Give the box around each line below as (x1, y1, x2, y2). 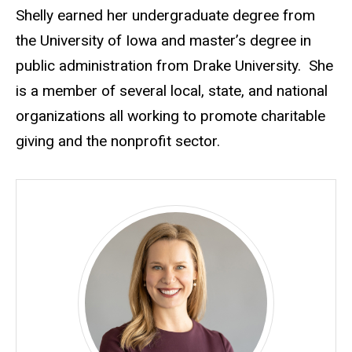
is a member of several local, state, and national (16, 81, 328, 100)
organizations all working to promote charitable (16, 106, 325, 125)
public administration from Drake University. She (16, 56, 333, 75)
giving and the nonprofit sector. (16, 131, 220, 150)
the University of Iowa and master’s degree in (16, 31, 311, 49)
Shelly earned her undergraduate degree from (16, 5, 315, 24)
